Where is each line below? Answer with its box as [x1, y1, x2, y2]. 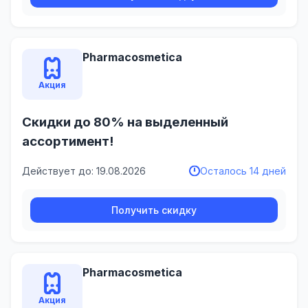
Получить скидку [111, 204, 197, 217]
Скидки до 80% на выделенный [22, 113, 228, 130]
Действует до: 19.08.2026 [22, 165, 146, 177]
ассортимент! [22, 133, 113, 149]
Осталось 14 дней [200, 165, 286, 177]
